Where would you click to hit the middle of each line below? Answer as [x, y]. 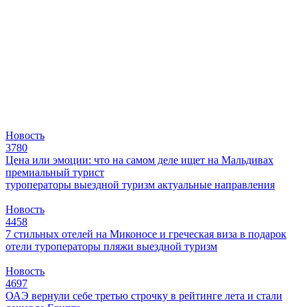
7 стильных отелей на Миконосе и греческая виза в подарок [146, 234]
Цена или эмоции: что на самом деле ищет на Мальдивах [139, 160]
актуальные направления [216, 184]
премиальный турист [55, 172]
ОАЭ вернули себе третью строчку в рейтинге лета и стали [144, 295]
